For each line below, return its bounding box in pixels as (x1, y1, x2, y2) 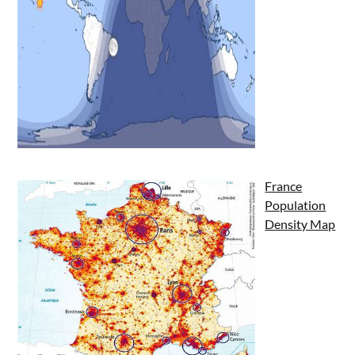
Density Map (265, 216, 336, 231)
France (265, 177, 303, 193)
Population (265, 197, 326, 212)
